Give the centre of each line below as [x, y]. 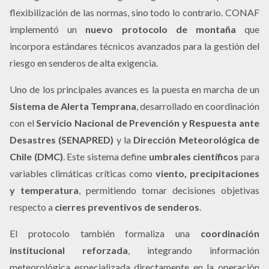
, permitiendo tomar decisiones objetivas [169, 190]
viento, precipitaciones [207, 173]
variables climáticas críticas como [83, 173]
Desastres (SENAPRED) [62, 139]
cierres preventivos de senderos [127, 207]
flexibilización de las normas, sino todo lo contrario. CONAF [134, 12]
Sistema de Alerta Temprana [73, 106]
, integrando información [194, 250]
